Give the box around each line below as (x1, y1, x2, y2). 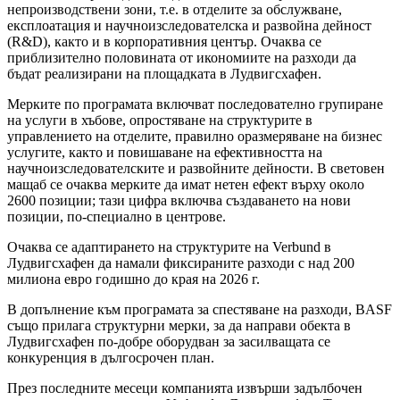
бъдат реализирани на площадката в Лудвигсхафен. (7, 65, 321, 81)
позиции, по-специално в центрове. (7, 208, 226, 224)
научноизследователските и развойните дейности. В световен (7, 160, 385, 176)
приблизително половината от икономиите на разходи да (7, 49, 356, 65)
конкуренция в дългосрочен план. (7, 349, 214, 365)
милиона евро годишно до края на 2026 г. (7, 271, 260, 287)
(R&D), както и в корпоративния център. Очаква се (7, 33, 321, 49)
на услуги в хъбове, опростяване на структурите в (7, 112, 312, 128)
